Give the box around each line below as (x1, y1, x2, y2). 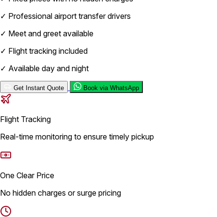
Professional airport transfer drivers (6, 11, 131, 21)
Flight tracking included (6, 46, 88, 56)
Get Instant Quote (14, 84, 64, 92)
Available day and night (6, 63, 89, 73)
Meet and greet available (6, 29, 93, 38)
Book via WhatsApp (83, 84, 139, 92)
